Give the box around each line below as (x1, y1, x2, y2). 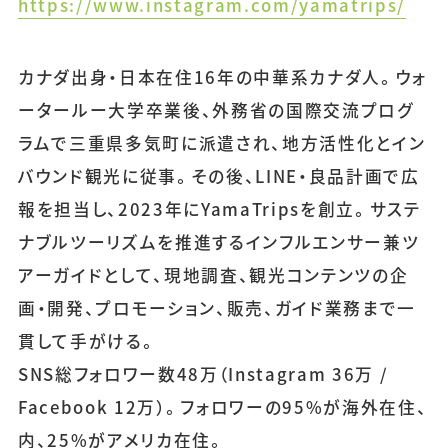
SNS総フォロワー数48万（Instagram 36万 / (17, 361, 389, 386)
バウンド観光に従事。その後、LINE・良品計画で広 (17, 163, 420, 188)
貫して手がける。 (17, 328, 158, 353)
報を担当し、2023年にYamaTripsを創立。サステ (17, 196, 421, 221)
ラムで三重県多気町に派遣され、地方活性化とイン (17, 130, 426, 155)
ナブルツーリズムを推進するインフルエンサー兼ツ (17, 229, 420, 254)
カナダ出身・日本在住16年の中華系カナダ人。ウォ (17, 64, 428, 89)
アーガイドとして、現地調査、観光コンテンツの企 (17, 262, 409, 287)
